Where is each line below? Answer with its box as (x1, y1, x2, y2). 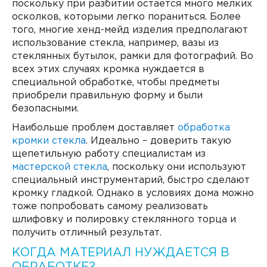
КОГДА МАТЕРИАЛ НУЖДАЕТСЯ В (12, 247, 230, 258)
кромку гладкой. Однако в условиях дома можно (12, 189, 254, 198)
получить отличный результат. (12, 228, 162, 237)
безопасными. (12, 104, 79, 113)
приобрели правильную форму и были (12, 91, 203, 100)
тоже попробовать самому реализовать (12, 202, 209, 211)
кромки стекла (12, 136, 86, 145)
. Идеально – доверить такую (86, 136, 232, 145)
